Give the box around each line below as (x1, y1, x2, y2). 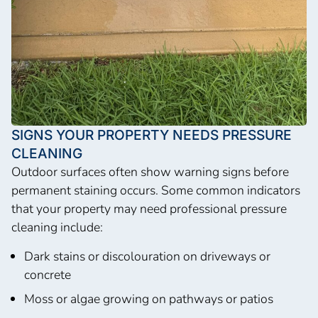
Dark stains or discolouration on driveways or (23, 247, 270, 265)
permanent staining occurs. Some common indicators (11, 182, 300, 199)
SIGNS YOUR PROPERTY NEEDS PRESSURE (11, 126, 292, 144)
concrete (23, 265, 71, 283)
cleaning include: (11, 219, 103, 236)
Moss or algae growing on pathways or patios (23, 290, 273, 307)
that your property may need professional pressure (11, 200, 287, 218)
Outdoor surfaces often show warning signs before (11, 163, 289, 181)
